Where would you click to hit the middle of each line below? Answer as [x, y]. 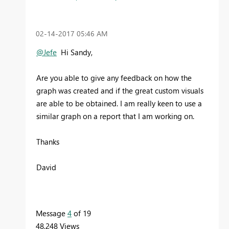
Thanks [48, 141]
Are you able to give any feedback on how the [114, 77]
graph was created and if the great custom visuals [120, 90]
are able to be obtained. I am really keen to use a [119, 103]
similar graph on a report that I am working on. [115, 116]
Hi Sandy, [77, 52]
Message [52, 213]
